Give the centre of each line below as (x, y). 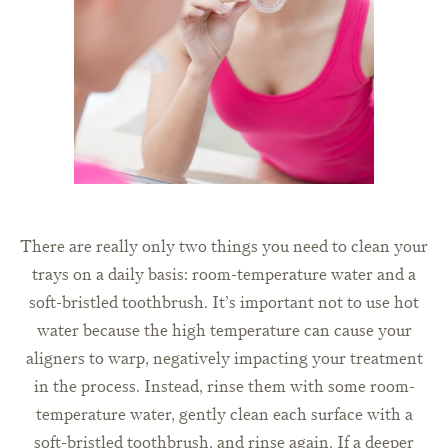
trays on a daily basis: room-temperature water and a (224, 275)
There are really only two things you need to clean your (224, 247)
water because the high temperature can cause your (224, 331)
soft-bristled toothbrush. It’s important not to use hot (224, 303)
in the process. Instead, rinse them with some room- (224, 387)
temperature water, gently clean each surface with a (224, 415)
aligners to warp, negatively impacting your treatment (224, 359)
